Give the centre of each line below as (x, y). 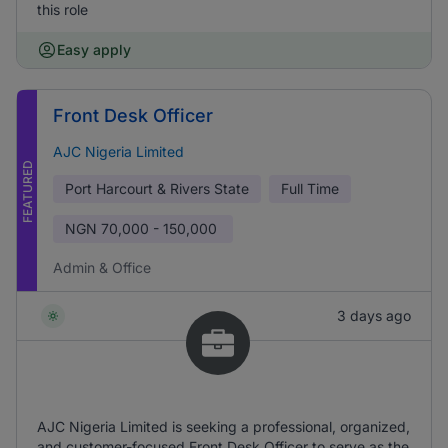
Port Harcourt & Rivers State (157, 188)
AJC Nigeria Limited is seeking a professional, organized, (223, 426)
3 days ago (374, 315)
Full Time (310, 188)
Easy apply (94, 49)
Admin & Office (102, 267)
